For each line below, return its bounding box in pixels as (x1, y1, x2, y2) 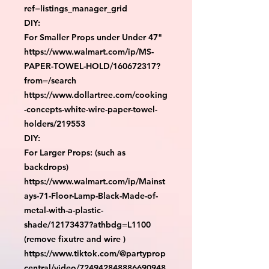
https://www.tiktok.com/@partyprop (24, 247, 166, 259)
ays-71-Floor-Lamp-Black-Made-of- (24, 190, 158, 201)
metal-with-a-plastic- (24, 204, 103, 216)
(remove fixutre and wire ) (24, 233, 125, 244)
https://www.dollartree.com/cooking (24, 89, 168, 100)
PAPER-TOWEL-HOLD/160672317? (24, 60, 160, 71)
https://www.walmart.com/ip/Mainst (24, 175, 165, 187)
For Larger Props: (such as (24, 147, 125, 158)
